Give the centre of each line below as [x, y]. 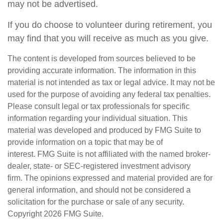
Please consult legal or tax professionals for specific [99, 106]
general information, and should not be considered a [99, 190]
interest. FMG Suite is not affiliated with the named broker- [109, 154]
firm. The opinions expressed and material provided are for [110, 178]
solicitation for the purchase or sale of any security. [96, 202]
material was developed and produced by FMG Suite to [104, 130]
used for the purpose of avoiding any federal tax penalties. [109, 94]
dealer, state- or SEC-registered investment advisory [99, 166]
